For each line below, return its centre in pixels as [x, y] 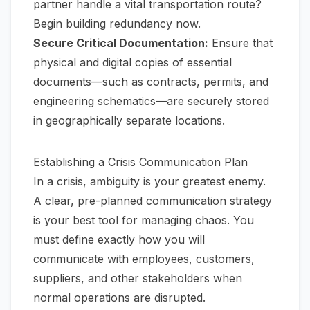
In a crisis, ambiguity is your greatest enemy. [149, 182]
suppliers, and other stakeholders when [138, 279]
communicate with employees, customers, [144, 259]
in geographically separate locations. [129, 121]
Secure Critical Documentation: [121, 43]
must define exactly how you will [119, 240]
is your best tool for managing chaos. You [144, 220]
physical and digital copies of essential [133, 63]
